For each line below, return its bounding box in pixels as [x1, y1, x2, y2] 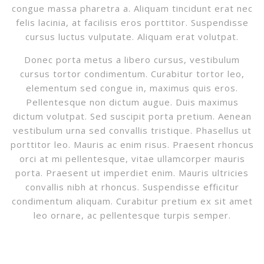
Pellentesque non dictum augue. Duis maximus [25, 96, 239, 108]
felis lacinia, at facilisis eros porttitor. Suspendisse [15, 16, 249, 28]
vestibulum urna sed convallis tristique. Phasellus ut [12, 124, 252, 136]
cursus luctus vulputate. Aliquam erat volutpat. [25, 31, 239, 42]
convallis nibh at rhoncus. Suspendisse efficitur [25, 181, 239, 193]
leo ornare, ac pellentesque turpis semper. [33, 209, 231, 221]
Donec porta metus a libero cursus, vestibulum [24, 54, 240, 65]
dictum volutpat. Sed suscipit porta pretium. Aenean [12, 110, 252, 122]
